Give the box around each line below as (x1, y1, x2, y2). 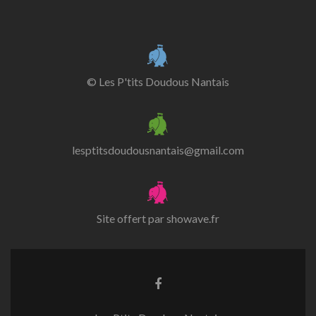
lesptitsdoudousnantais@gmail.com (72, 143, 244, 157)
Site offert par (97, 212, 166, 225)
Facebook (154, 288, 209, 304)
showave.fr (166, 212, 219, 225)
